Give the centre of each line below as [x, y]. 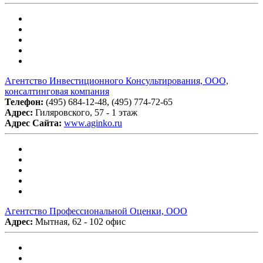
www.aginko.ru [93, 123]
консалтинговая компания [57, 91]
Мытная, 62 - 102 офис [80, 221]
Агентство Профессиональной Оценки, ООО [96, 211]
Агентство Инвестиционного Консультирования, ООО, [117, 80]
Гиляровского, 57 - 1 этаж [86, 112]
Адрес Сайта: [34, 123]
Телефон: [25, 102]
